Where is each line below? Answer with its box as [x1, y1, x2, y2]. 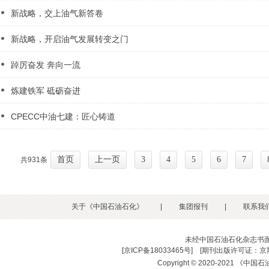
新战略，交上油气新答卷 [11, 8, 103, 18]
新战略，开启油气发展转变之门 [11, 34, 128, 44]
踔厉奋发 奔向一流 [11, 60, 80, 70]
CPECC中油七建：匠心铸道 [11, 112, 115, 121]
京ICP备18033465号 [124, 246, 191, 255]
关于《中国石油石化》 [71, 202, 144, 211]
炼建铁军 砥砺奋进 [11, 86, 80, 95]
